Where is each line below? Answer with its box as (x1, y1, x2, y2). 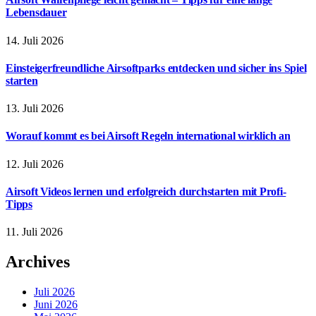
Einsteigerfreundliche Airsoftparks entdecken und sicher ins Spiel (6, 61, 307, 74)
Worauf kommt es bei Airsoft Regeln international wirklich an (6, 130, 291, 142)
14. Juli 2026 (6, 34, 63, 47)
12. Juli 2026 (6, 157, 63, 170)
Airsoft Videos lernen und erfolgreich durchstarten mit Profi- (6, 185, 286, 197)
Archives (6, 253, 70, 272)
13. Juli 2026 (6, 102, 63, 115)
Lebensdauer (6, 6, 67, 19)
